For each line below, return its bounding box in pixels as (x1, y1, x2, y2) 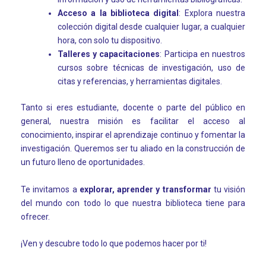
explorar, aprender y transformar (79, 184, 211, 194)
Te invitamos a (21, 184, 80, 194)
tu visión (211, 184, 245, 194)
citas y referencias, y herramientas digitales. (58, 77, 222, 87)
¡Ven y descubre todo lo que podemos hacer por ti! (21, 238, 207, 248)
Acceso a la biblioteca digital (58, 8, 179, 18)
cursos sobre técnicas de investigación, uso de (58, 63, 245, 73)
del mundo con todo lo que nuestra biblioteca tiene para (21, 198, 245, 208)
